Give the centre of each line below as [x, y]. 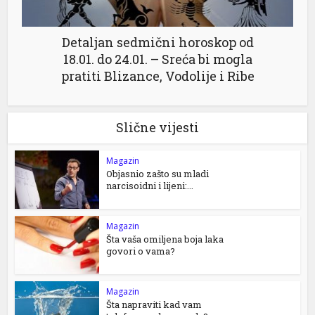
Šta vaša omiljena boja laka [165, 239]
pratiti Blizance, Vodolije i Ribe [157, 76]
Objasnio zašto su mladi [158, 174]
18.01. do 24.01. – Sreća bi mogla [157, 59]
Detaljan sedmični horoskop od [157, 43]
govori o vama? [141, 251]
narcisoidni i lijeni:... [150, 186]
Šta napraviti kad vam [154, 305]
